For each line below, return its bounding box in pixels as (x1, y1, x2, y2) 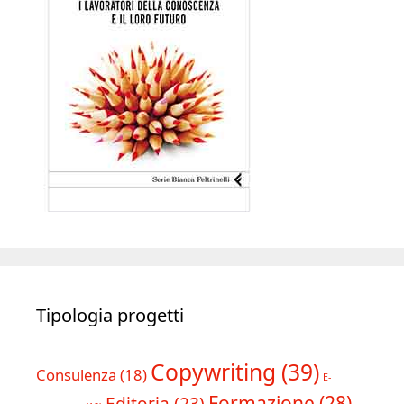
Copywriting (151, 357, 276, 388)
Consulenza (36, 364, 116, 386)
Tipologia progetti (36, 303, 184, 328)
